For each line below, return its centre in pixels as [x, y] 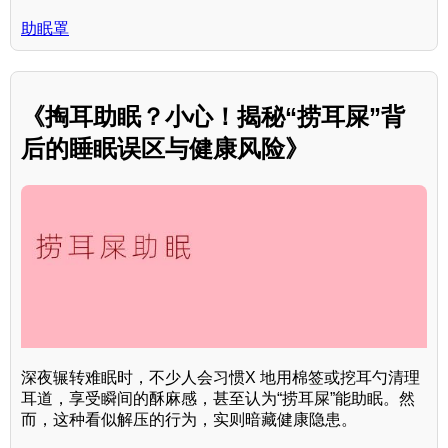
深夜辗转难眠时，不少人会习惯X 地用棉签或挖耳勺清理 [220, 377]
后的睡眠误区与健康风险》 [165, 149]
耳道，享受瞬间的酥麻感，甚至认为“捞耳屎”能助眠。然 [218, 398]
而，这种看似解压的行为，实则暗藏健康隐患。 [189, 419]
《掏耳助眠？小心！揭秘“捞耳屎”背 [213, 117]
